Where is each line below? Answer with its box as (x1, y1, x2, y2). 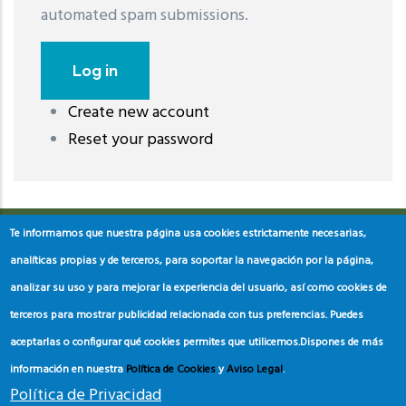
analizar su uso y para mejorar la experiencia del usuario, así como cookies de (10, 279, 388, 297)
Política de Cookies (126, 361, 217, 379)
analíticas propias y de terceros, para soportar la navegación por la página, (10, 252, 374, 270)
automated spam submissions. (41, 2, 248, 29)
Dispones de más (300, 333, 384, 352)
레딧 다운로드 (14, 109, 115, 136)
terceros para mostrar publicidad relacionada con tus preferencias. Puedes (10, 306, 364, 324)
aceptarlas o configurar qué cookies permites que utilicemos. (10, 333, 301, 352)
